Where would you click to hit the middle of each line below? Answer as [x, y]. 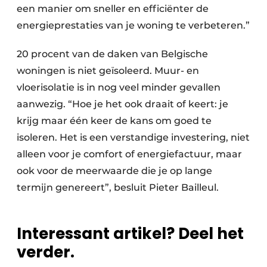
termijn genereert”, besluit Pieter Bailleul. [122, 188]
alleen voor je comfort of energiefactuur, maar [129, 154]
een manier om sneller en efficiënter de [113, 9]
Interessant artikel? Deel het [130, 234]
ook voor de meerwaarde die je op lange [114, 171]
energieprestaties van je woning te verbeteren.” [133, 26]
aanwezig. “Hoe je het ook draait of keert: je [122, 104]
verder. [46, 252]
